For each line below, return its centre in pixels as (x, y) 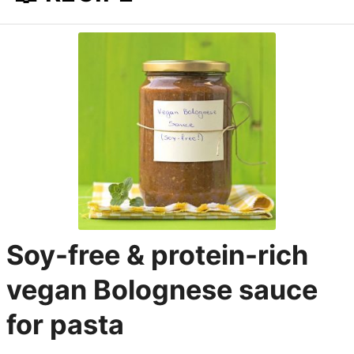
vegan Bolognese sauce (162, 289)
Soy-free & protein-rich (158, 254)
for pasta (66, 324)
